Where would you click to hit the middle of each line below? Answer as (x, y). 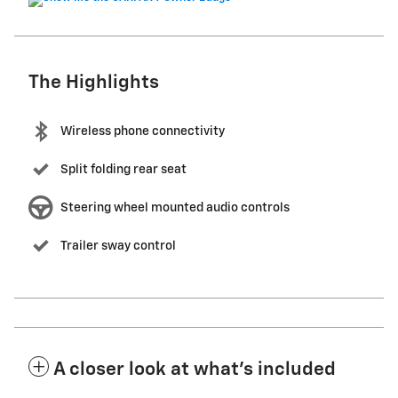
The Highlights (94, 83)
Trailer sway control (118, 246)
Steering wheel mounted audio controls (175, 207)
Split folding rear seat (123, 169)
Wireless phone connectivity (143, 131)
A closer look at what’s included (195, 370)
